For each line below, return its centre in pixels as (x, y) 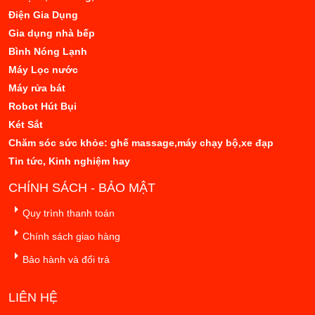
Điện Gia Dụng (43, 14)
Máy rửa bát (37, 88)
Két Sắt (26, 124)
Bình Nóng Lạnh (48, 51)
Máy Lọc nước (43, 69)
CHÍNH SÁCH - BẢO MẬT (82, 187)
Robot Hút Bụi (43, 106)
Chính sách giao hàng (71, 236)
